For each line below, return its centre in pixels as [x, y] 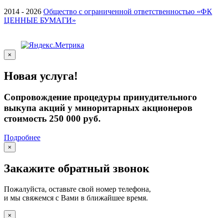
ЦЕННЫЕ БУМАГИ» [40, 20]
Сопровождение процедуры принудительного [100, 97]
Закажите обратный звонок [77, 169]
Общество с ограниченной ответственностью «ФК [128, 11]
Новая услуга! [41, 76]
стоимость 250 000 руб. [52, 119]
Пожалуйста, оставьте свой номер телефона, [77, 189]
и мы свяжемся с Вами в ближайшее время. [76, 198]
